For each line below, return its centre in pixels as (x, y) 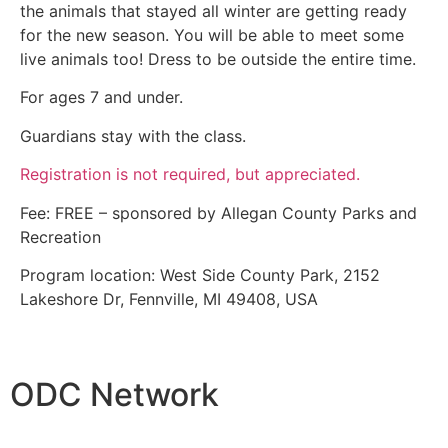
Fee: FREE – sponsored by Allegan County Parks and (218, 212)
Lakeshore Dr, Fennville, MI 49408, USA (169, 298)
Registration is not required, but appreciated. (190, 174)
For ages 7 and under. (101, 97)
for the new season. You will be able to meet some (212, 35)
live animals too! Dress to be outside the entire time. (218, 59)
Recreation (60, 236)
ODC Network (114, 395)
